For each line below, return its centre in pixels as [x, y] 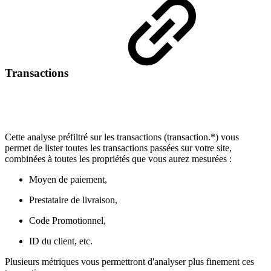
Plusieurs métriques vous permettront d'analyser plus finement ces [129, 262]
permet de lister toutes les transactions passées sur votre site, [118, 148]
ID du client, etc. [61, 241]
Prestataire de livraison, [73, 200]
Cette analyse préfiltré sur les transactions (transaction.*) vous [122, 137]
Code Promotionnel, [67, 221]
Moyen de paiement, [68, 180]
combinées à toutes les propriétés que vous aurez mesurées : [118, 159]
